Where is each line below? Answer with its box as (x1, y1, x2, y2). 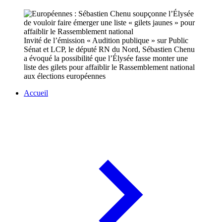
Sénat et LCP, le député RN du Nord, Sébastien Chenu (24, 45, 195, 54)
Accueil (24, 89, 48, 98)
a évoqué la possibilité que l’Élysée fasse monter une (24, 54, 188, 63)
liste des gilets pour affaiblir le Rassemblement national (24, 63, 195, 72)
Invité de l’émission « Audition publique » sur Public (24, 36, 188, 45)
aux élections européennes (24, 72, 106, 81)
